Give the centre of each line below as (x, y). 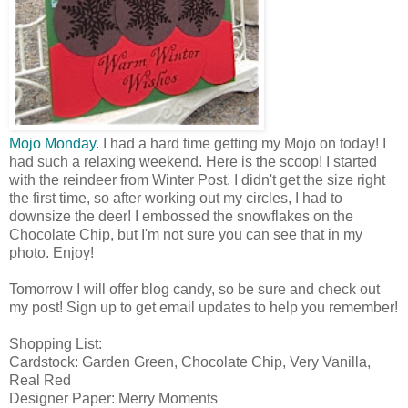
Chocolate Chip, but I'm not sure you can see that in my (186, 234)
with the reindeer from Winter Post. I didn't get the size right (197, 179)
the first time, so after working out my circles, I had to (176, 198)
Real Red (40, 380)
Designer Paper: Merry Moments (113, 398)
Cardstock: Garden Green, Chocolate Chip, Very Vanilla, (190, 362)
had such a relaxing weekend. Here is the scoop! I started (193, 161)
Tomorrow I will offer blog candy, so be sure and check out (194, 289)
